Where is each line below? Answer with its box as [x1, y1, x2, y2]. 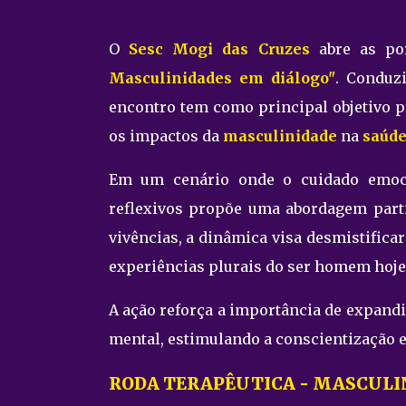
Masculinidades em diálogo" [108, 68, 336, 87]
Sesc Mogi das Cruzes [128, 39, 310, 58]
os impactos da [108, 126, 223, 145]
